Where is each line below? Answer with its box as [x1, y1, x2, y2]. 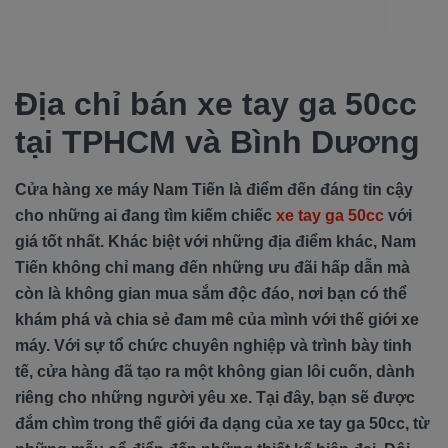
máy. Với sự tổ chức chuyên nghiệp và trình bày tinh [15, 336, 412, 354]
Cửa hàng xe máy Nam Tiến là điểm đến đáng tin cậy [15, 180, 413, 198]
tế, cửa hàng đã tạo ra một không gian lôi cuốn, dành [15, 362, 415, 380]
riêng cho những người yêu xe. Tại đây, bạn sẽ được [15, 388, 415, 406]
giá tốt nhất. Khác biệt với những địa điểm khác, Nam [15, 232, 416, 250]
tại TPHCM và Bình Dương [15, 123, 420, 160]
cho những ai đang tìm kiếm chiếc [15, 206, 276, 224]
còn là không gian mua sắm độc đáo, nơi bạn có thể [15, 284, 407, 302]
